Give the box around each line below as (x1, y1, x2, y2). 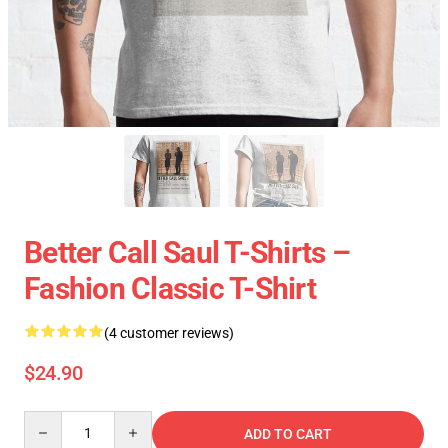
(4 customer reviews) (104, 325, 234, 342)
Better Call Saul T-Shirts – (24, 235, 350, 271)
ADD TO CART (244, 426, 332, 443)
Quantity (23, 412, 78, 429)
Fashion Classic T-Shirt (24, 271, 316, 307)
